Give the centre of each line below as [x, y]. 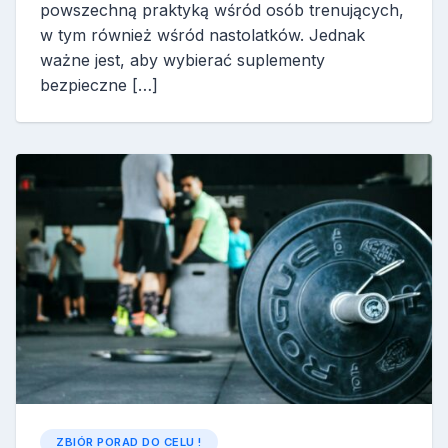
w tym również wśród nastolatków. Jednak [202, 34]
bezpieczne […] [99, 84]
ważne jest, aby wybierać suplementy [182, 59]
